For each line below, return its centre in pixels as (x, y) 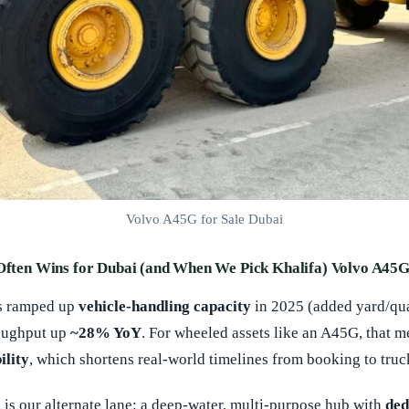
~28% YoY (106, 332)
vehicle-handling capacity (165, 306)
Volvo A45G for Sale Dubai (204, 219)
